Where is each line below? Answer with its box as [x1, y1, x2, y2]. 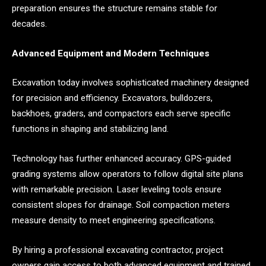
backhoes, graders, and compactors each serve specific [12, 108, 230, 119]
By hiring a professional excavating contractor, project [12, 244, 223, 255]
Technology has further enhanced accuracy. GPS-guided [12, 153, 231, 164]
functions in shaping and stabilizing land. [12, 123, 169, 135]
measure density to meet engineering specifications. [12, 215, 216, 226]
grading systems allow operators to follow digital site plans [12, 169, 243, 180]
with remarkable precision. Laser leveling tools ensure [12, 184, 221, 195]
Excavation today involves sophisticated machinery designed [12, 77, 249, 88]
